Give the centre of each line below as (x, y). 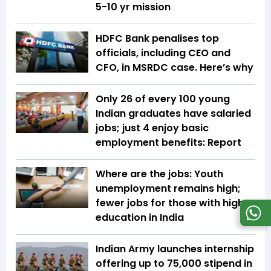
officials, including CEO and (163, 53)
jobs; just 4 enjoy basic (152, 128)
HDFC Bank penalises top (157, 39)
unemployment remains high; (168, 189)
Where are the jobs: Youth (159, 174)
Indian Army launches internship (175, 249)
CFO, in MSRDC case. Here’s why (175, 68)
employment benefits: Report (168, 143)
